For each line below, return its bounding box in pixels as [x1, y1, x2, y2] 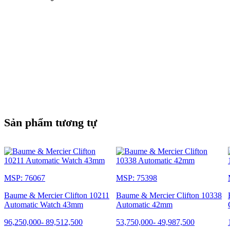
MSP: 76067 [4, 173, 45, 182]
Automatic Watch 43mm [4, 200, 83, 209]
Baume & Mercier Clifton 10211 [4, 190, 109, 200]
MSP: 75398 [116, 173, 157, 182]
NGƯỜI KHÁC [17, 29, 57, 37]
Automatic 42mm [116, 200, 172, 209]
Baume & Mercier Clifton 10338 [116, 190, 222, 200]
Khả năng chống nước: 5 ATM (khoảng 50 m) [17, 44, 181, 53]
